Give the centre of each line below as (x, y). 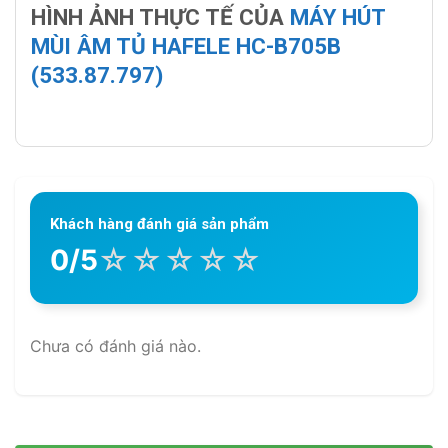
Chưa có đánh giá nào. (115, 345)
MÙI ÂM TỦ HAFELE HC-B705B (186, 45)
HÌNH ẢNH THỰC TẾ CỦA (157, 16)
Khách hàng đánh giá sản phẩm (159, 223)
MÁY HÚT (334, 16)
